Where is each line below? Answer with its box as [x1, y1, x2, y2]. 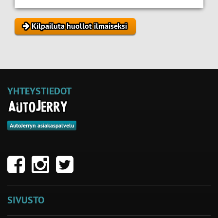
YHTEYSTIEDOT [7, 84, 72, 97]
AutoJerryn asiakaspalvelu [10, 121, 74, 129]
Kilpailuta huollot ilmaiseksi [30, 20, 127, 31]
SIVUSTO [7, 193, 44, 206]
